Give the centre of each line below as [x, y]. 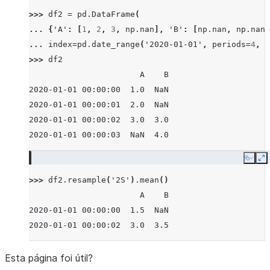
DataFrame [113, 14]
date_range [116, 44]
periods [229, 44]
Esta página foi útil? [49, 258]
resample [87, 180]
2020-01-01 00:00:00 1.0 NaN [99, 89]
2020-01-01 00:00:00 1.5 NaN [99, 210]
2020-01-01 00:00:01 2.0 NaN [99, 105]
